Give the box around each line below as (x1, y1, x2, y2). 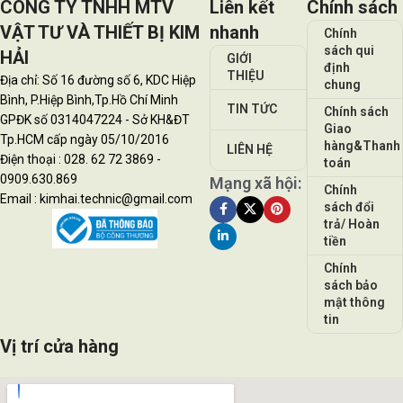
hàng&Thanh (323, 138, 400, 153)
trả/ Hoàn (323, 216, 380, 231)
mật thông (323, 294, 385, 309)
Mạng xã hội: (210, 173, 302, 193)
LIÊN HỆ (227, 142, 273, 157)
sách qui (323, 42, 374, 58)
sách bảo (323, 277, 378, 292)
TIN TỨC (227, 102, 278, 117)
